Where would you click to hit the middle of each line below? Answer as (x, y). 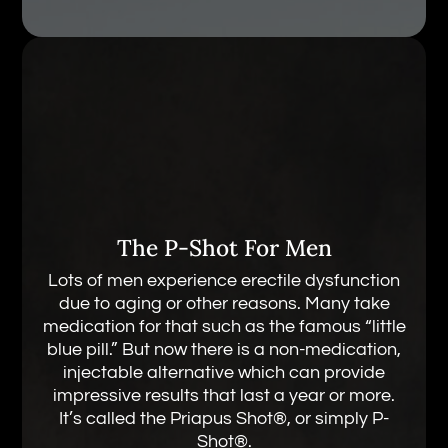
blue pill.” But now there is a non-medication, (224, 349)
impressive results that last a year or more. (224, 395)
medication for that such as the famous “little (224, 326)
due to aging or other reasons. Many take (224, 303)
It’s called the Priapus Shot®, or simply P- (224, 418)
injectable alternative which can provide (224, 372)
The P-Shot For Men (224, 248)
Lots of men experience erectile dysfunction (224, 280)
